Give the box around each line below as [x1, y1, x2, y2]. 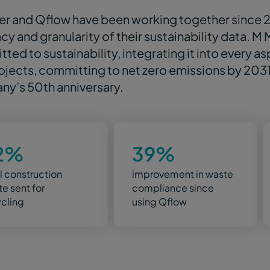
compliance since [131, 181, 214, 194]
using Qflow [131, 195, 187, 208]
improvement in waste [131, 168, 233, 180]
